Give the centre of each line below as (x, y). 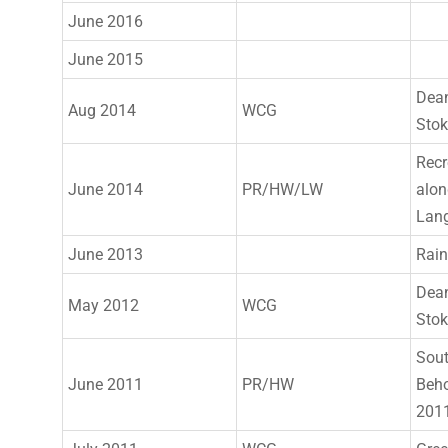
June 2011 (105, 384)
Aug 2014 (102, 110)
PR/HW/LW (282, 189)
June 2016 (105, 21)
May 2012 (103, 305)
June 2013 (105, 254)
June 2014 (105, 189)
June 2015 (105, 59)
